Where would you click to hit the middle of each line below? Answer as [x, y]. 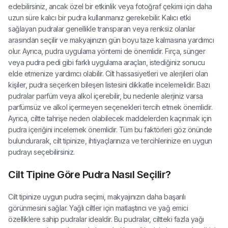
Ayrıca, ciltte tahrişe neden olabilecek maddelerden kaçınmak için [110, 118]
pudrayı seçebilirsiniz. [41, 152]
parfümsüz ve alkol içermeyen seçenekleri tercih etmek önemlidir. [110, 107]
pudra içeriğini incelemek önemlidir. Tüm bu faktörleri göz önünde [110, 130]
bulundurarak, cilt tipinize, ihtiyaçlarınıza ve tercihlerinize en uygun [110, 141]
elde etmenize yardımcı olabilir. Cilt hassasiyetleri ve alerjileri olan [108, 74]
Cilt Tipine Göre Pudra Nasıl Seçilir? [90, 175]
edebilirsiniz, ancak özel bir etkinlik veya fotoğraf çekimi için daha [110, 6]
